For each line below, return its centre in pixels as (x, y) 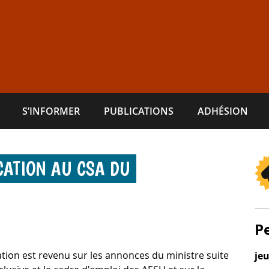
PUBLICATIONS (139, 111)
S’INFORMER (51, 111)
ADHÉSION (223, 111)
